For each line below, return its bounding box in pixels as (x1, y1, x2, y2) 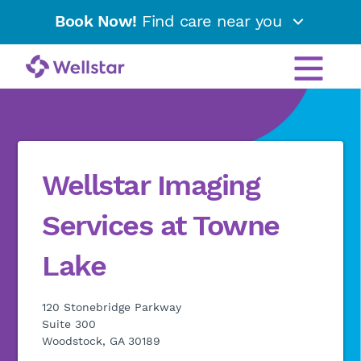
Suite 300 (42, 317, 97, 330)
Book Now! (55, 11, 137, 31)
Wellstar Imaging (42, 168, 260, 202)
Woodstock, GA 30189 (42, 334, 161, 347)
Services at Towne (42, 209, 280, 243)
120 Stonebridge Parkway (42, 301, 182, 313)
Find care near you (136, 11, 287, 31)
